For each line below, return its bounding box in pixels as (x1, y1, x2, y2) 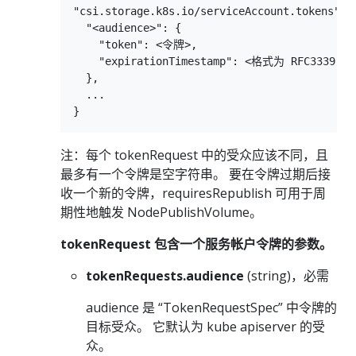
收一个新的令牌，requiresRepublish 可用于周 (60, 184, 326, 202)
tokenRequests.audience (86, 266, 244, 284)
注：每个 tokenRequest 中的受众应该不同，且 (60, 145, 328, 164)
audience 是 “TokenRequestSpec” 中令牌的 (86, 298, 337, 316)
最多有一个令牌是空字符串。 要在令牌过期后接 (60, 164, 331, 183)
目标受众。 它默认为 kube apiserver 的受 (86, 317, 325, 335)
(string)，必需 (244, 266, 329, 284)
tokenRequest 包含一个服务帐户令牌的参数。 (60, 234, 332, 253)
